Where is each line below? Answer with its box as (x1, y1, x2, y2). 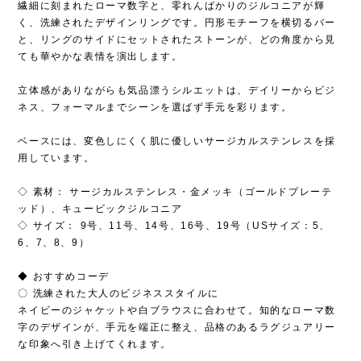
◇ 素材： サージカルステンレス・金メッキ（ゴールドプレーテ (18, 185, 333, 197)
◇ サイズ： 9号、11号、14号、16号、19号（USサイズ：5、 (18, 219, 330, 231)
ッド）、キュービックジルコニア (18, 202, 183, 214)
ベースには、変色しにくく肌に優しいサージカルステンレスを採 (18, 135, 336, 147)
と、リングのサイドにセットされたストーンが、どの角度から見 (18, 33, 336, 45)
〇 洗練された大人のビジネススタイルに (18, 287, 219, 299)
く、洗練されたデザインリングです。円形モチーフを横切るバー (18, 16, 336, 28)
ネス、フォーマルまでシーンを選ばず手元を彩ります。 (18, 101, 293, 113)
